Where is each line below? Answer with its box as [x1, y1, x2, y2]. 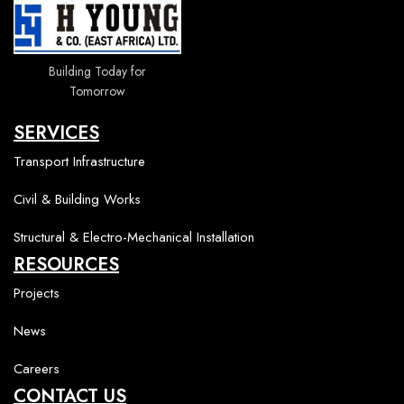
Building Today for [49, 61, 146, 80]
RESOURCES [14, 251, 119, 278]
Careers [14, 358, 60, 379]
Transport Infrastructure [14, 151, 145, 171]
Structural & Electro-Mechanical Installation [14, 226, 254, 247]
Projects [14, 282, 60, 303]
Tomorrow [69, 81, 125, 100]
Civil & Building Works [14, 188, 141, 209]
